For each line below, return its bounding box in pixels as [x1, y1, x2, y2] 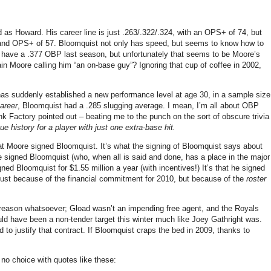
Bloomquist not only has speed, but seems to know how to [59, 38, 264, 48]
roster [246, 174, 266, 183]
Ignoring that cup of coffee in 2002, [139, 60, 261, 70]
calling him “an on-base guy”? [31, 60, 137, 70]
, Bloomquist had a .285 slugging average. [18, 100, 165, 110]
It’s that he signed [202, 163, 265, 172]
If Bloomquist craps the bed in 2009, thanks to [88, 226, 250, 235]
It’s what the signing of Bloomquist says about [100, 141, 263, 151]
